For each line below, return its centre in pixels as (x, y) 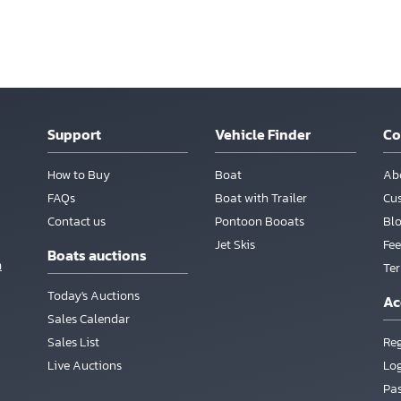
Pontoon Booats (260, 222)
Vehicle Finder (263, 134)
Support (74, 134)
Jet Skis (235, 245)
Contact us (76, 222)
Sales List (73, 342)
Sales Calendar (88, 319)
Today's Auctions (93, 296)
